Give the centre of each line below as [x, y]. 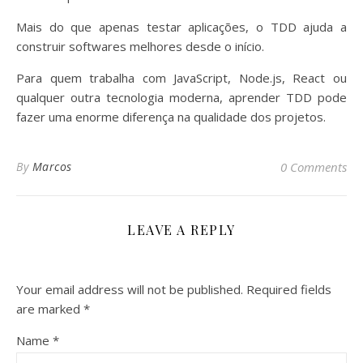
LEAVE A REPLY [181, 230]
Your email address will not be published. [130, 290]
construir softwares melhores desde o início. [140, 47]
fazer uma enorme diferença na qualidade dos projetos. [171, 117]
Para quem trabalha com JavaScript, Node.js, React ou [181, 78]
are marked [50, 309]
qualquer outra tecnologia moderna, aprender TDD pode [181, 98]
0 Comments [314, 167]
